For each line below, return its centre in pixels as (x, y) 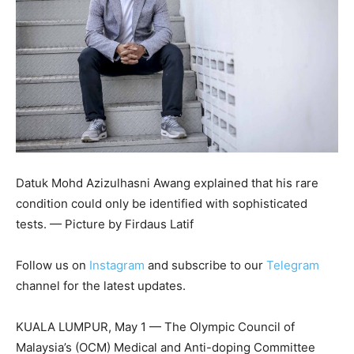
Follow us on (53, 265)
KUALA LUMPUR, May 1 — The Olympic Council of (155, 326)
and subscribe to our (205, 265)
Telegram (293, 265)
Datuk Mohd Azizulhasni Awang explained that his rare (167, 183)
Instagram (117, 265)
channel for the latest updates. (101, 285)
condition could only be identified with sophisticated (162, 203)
